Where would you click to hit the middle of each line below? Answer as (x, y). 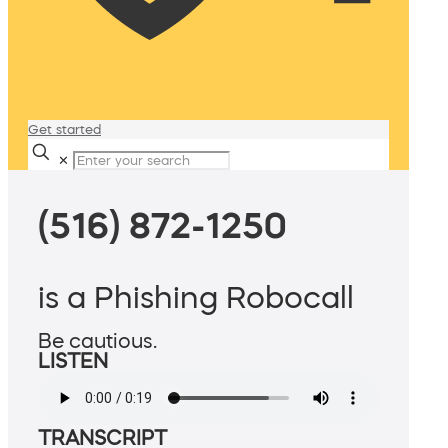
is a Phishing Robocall (196, 297)
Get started (64, 129)
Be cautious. (97, 341)
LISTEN (73, 361)
